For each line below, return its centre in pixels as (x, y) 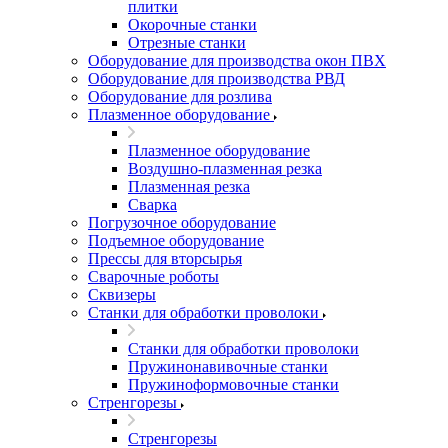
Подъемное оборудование (176, 240)
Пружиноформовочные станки (233, 384)
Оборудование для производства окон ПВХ (237, 60)
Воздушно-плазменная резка (225, 168)
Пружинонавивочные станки (228, 366)
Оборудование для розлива (180, 96)
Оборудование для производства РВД (216, 78)
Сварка (152, 204)
